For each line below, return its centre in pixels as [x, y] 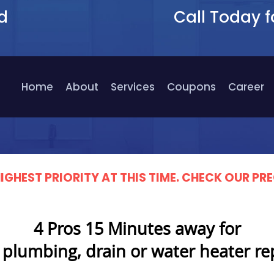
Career [246, 87]
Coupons [191, 87]
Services [133, 87]
